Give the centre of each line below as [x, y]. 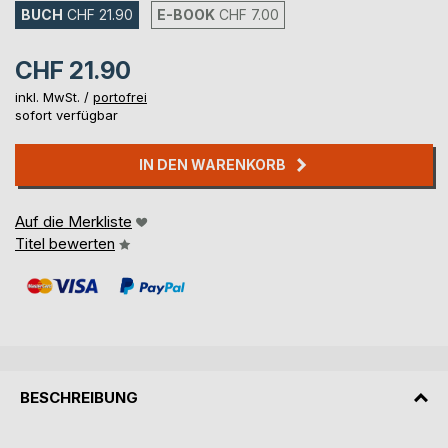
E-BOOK [186, 15]
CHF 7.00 [249, 15]
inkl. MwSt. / [54, 97]
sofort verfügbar [66, 115]
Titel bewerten [65, 244]
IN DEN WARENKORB [212, 165]
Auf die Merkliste [73, 222]
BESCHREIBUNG [79, 397]
